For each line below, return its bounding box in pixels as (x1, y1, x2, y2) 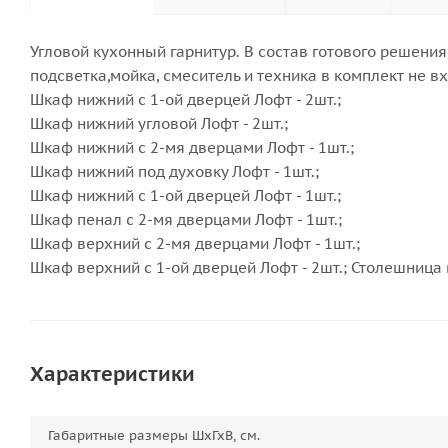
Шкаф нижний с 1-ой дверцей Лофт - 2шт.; (30, 90, 341, 109)
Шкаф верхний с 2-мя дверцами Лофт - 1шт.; (30, 234, 360, 253)
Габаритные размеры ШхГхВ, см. (53, 427, 260, 444)
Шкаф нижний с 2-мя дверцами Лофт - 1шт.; (30, 138, 354, 157)
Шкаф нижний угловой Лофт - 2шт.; (30, 114, 288, 133)
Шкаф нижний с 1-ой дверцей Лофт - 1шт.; (30, 186, 341, 205)
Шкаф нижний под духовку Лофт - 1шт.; (30, 162, 319, 181)
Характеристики (30, 361, 195, 387)
